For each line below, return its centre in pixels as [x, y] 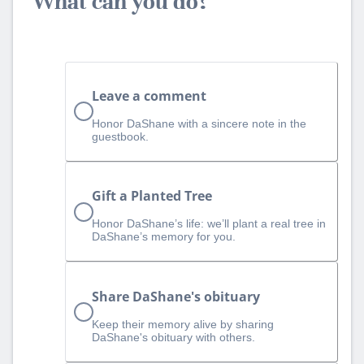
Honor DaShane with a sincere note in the [199, 124]
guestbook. [120, 137]
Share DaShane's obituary [176, 296]
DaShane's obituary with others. [173, 337]
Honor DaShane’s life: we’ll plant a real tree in [209, 224]
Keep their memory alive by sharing [183, 324]
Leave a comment [149, 96]
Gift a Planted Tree [152, 196]
